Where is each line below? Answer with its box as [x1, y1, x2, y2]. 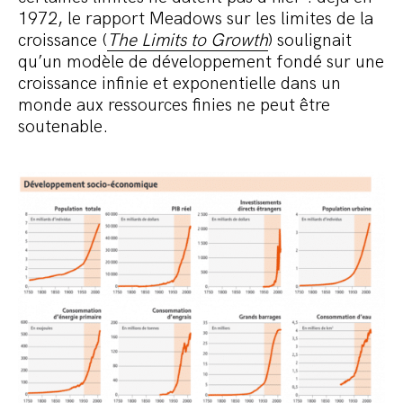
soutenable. [18, 116, 108, 139]
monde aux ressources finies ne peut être [18, 94, 330, 117]
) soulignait [268, 30, 352, 52]
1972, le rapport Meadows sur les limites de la [18, 8, 373, 31]
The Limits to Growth [107, 30, 268, 52]
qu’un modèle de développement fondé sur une [18, 51, 384, 74]
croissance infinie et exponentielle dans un [18, 73, 341, 95]
